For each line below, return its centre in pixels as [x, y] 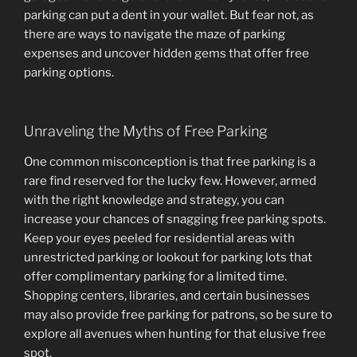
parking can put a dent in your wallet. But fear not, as [169, 15]
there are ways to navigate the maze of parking [155, 34]
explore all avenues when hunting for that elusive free [175, 333]
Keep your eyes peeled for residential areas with [159, 238]
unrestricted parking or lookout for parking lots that [168, 257]
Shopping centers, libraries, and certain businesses [167, 295]
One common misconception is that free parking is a [170, 161]
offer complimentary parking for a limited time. [155, 276]
